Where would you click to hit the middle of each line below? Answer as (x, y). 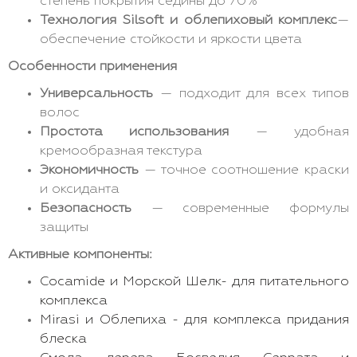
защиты (64, 228)
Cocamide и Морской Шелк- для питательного (194, 282)
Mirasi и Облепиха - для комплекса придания (194, 320)
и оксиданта (80, 189)
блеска (63, 339)
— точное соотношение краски (244, 170)
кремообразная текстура (121, 151)
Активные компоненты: (80, 255)
